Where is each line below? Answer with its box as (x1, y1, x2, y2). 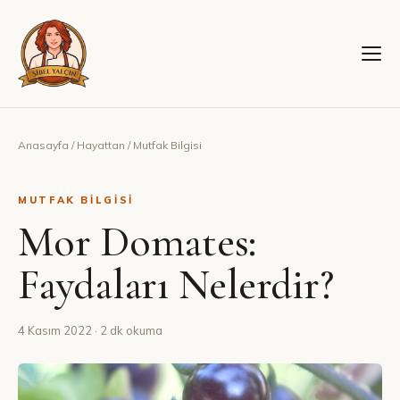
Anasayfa (18, 138, 69, 152)
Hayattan (77, 138, 125, 152)
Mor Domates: (18, 216, 257, 268)
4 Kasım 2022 (18, 323, 92, 337)
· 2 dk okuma (92, 323, 162, 337)
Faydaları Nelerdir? (18, 259, 334, 311)
